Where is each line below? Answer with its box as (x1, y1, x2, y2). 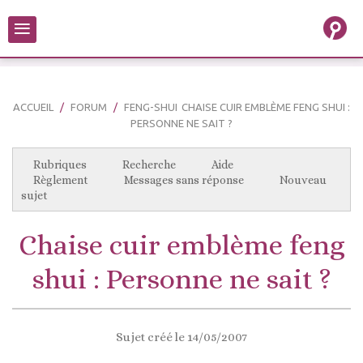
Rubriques (33, 158, 87, 171)
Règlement (33, 173, 88, 186)
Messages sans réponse (124, 173, 244, 186)
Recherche (122, 158, 176, 171)
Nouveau (280, 173, 327, 186)
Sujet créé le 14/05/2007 (116, 330, 247, 344)
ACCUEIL (13, 101, 53, 113)
